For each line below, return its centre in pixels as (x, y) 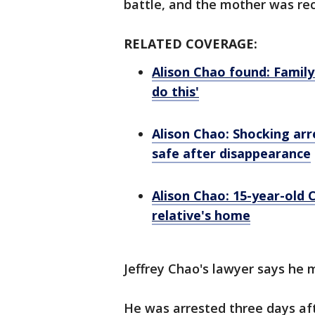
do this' (175, 91)
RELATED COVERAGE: (191, 44)
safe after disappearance (231, 153)
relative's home (201, 215)
